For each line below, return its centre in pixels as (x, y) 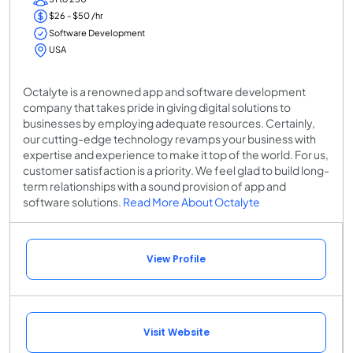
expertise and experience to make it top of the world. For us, (176, 155)
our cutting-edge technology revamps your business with (169, 139)
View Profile (176, 259)
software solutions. (73, 202)
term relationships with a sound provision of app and (154, 186)
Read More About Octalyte (191, 202)
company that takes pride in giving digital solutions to (157, 108)
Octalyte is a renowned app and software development (164, 92)
